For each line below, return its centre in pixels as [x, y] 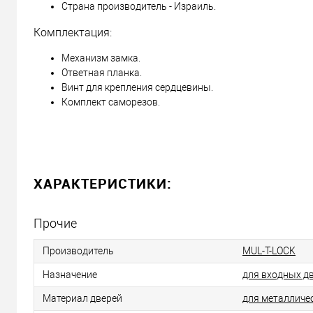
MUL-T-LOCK [269, 251]
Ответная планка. [102, 73]
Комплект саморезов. [111, 102]
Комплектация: [73, 33]
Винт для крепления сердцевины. [137, 88]
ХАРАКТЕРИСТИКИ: [103, 184]
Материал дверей [82, 299]
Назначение [70, 275]
